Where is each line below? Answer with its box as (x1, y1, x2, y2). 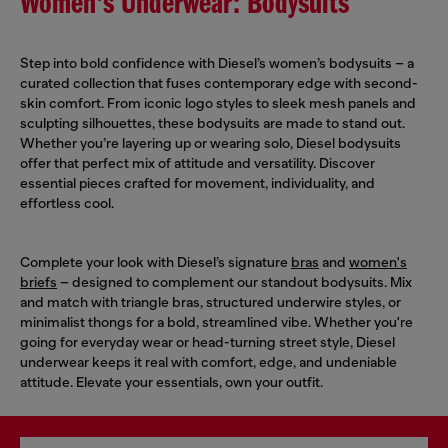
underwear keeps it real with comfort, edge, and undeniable (20, 353, 397, 370)
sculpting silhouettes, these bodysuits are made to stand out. (20, 114, 405, 131)
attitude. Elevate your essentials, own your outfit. (20, 373, 323, 390)
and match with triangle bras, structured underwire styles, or (20, 293, 401, 310)
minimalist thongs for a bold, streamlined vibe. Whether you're (20, 313, 413, 330)
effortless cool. (20, 194, 114, 211)
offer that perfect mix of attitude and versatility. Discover (20, 154, 375, 171)
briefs (20, 273, 57, 290)
